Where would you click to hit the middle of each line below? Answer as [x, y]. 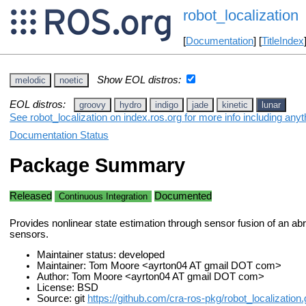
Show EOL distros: [139, 80]
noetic [71, 80]
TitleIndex [282, 41]
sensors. [29, 234]
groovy [93, 105]
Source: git [62, 299]
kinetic [235, 105]
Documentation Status [59, 135]
